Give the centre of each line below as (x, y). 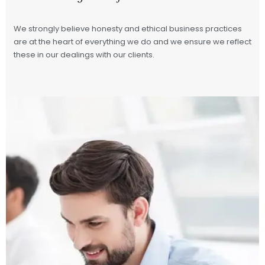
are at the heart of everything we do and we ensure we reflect (132, 42)
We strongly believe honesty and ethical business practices (128, 29)
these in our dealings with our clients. (84, 55)
